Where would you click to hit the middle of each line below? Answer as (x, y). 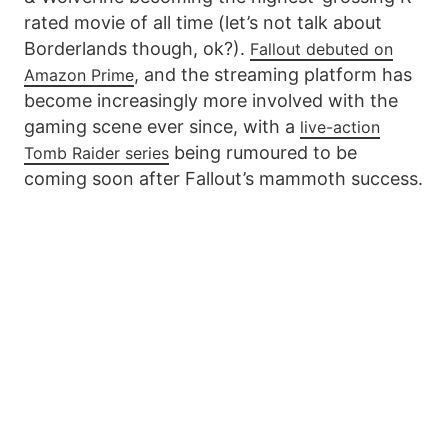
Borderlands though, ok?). (137, 48)
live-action (340, 126)
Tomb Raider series (96, 152)
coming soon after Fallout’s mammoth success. (223, 178)
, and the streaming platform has (273, 74)
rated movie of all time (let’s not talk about (203, 22)
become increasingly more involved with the (211, 100)
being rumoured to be (263, 152)
